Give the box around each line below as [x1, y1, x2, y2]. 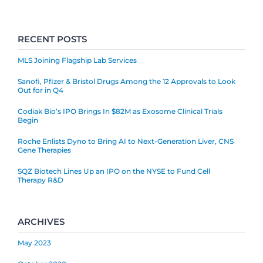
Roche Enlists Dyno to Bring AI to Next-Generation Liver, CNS [18, 136, 234, 146]
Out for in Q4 [18, 85, 63, 95]
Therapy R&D [18, 175, 63, 184]
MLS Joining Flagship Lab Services [18, 55, 137, 65]
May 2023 [18, 238, 51, 247]
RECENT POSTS [18, 33, 87, 45]
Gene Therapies [18, 145, 71, 154]
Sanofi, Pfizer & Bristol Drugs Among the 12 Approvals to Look [18, 76, 235, 86]
